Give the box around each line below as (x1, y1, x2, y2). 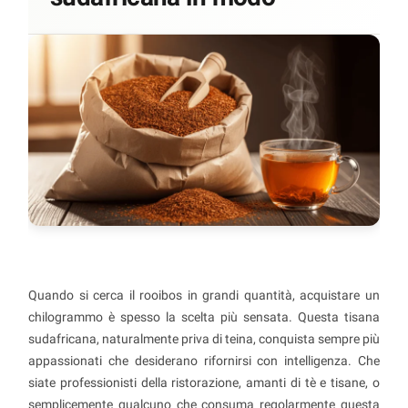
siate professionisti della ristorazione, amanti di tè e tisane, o (28, 375, 380, 391)
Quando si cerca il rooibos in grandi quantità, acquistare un (28, 288, 380, 303)
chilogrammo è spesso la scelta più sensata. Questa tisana (28, 310, 380, 325)
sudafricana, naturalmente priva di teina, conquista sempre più (28, 331, 380, 347)
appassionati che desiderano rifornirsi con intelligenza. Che (28, 353, 380, 369)
